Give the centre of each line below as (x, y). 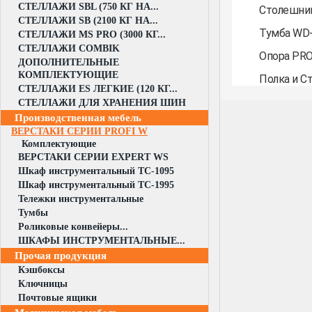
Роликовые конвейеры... (73, 227)
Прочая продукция (61, 256)
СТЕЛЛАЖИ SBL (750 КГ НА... (88, 7)
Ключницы (43, 284)
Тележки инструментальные (81, 199)
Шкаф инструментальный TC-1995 (96, 185)
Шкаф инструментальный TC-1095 (96, 171)
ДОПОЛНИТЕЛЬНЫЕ (69, 62)
